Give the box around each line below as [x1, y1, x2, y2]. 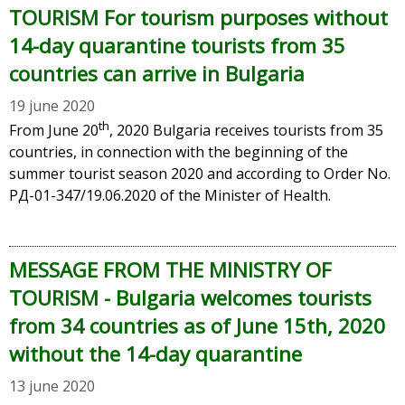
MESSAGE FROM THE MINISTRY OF [9, 255, 332, 284]
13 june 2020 [9, 375, 95, 396]
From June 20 [9, 119, 99, 140]
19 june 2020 [9, 95, 95, 116]
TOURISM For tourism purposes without [9, 3, 388, 32]
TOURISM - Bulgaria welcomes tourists [9, 283, 372, 312]
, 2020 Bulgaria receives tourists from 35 [109, 119, 383, 140]
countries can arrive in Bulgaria [9, 59, 305, 88]
